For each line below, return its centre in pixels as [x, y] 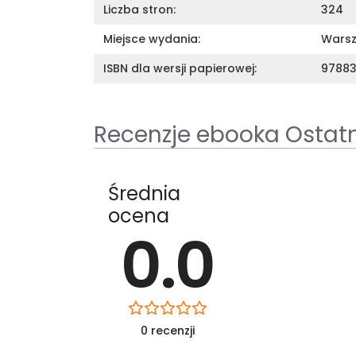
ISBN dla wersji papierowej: [180, 68]
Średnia [144, 193]
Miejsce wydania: [152, 39]
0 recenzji [167, 330]
